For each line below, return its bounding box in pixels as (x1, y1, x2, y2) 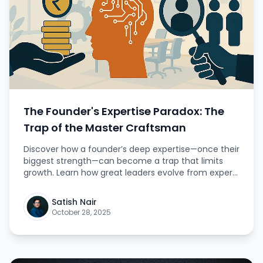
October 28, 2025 (52, 207, 111, 217)
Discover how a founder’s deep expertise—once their (23, 143, 240, 155)
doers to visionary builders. (23, 178, 131, 190)
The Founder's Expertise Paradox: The (23, 104, 224, 119)
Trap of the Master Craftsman (23, 120, 186, 135)
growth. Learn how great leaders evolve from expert (23, 167, 236, 178)
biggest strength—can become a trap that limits (23, 155, 223, 167)
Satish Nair (52, 196, 97, 208)
